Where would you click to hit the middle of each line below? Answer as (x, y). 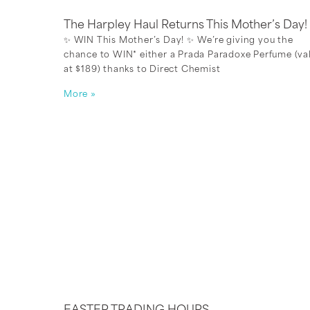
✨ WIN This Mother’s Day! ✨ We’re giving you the (179, 40)
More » (80, 94)
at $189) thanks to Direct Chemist (142, 70)
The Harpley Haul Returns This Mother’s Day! (185, 25)
